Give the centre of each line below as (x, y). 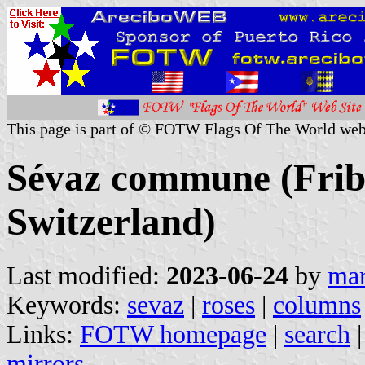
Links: (43, 334)
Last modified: (86, 275)
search (317, 334)
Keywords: (67, 305)
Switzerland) (111, 222)
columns (317, 305)
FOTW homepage (173, 334)
